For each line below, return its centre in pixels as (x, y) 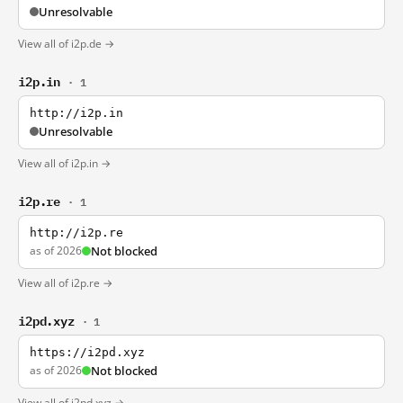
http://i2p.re (76, 233)
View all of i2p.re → (65, 283)
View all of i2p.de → (66, 44)
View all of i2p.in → (64, 163)
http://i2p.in (76, 113)
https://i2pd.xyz (87, 352)
